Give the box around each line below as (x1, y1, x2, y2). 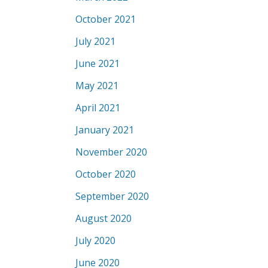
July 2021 (75, 35, 115, 48)
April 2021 (75, 101, 120, 114)
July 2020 (75, 234, 115, 247)
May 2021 (75, 79, 118, 92)
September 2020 (75, 190, 149, 203)
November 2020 (75, 145, 147, 159)
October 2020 (75, 167, 136, 181)
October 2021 (75, 13, 136, 26)
